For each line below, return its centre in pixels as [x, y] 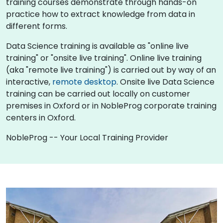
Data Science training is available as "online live [97, 46]
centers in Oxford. [41, 117]
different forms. [37, 26]
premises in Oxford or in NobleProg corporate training [111, 106]
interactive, [29, 82]
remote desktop [84, 82]
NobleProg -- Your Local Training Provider [87, 137]
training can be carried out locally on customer [98, 94]
